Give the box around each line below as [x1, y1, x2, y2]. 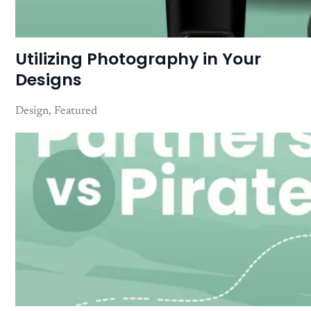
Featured [54, 105, 98, 117]
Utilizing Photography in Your [15, 47, 262, 70]
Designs [15, 67, 83, 91]
